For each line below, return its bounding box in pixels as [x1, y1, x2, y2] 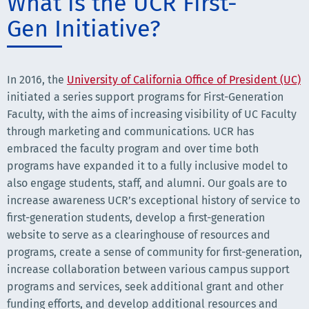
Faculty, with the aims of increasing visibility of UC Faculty [7, 108, 297, 121]
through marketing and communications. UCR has [7, 125, 254, 138]
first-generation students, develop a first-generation [7, 211, 265, 224]
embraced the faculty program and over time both [7, 142, 259, 155]
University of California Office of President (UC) [67, 73, 301, 86]
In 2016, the [7, 73, 67, 86]
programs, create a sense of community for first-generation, [7, 246, 302, 259]
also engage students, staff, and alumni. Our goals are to [7, 177, 287, 190]
